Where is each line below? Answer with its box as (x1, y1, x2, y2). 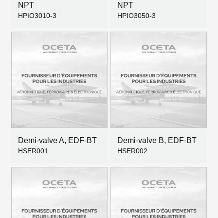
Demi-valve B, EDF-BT (117, 136, 197, 145)
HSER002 (117, 147, 147, 155)
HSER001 (18, 147, 48, 155)
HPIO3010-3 (18, 12, 56, 19)
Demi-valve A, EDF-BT (18, 136, 97, 145)
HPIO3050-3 (117, 12, 156, 19)
